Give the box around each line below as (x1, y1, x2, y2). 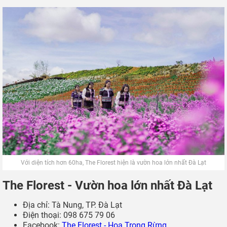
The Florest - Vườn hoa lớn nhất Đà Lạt (3, 178, 212, 193)
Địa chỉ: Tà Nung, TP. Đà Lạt (23, 200, 122, 210)
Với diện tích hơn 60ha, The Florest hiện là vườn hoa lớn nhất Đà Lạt (21, 159, 206, 166)
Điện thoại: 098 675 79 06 (23, 210, 115, 220)
